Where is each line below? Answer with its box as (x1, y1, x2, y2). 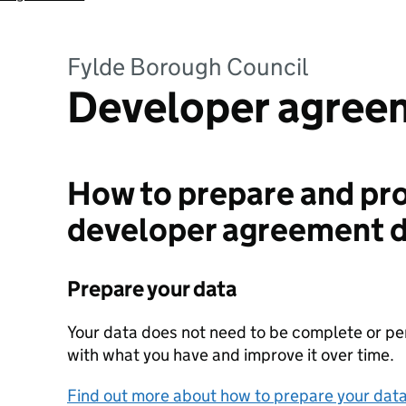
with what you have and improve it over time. (67, 344, 394, 365)
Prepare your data (67, 275, 237, 302)
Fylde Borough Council (67, 52, 308, 82)
